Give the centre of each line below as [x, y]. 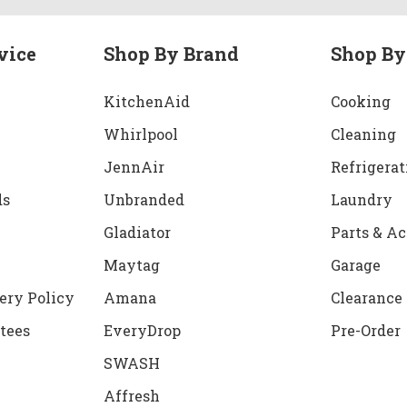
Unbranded [144, 199]
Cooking [361, 101]
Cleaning [364, 134]
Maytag [131, 264]
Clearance [367, 297]
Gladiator [137, 232]
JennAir [134, 166]
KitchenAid [146, 101]
